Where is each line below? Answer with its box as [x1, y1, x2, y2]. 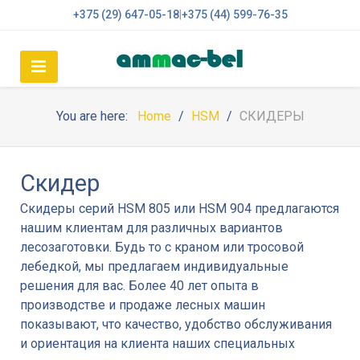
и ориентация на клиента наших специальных [20, 336, 295, 351]
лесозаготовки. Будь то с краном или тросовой [20, 239, 304, 255]
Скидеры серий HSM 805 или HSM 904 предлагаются [20, 201, 339, 216]
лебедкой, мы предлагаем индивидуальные [20, 259, 288, 274]
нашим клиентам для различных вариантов [20, 220, 283, 235]
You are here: [55, 108, 134, 124]
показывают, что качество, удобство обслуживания [20, 317, 332, 332]
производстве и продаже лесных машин [20, 297, 265, 313]
